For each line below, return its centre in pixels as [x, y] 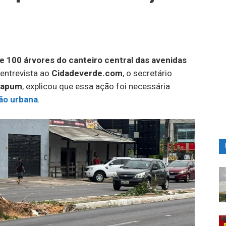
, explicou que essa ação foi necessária [96, 86]
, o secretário [147, 73]
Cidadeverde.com [87, 73]
